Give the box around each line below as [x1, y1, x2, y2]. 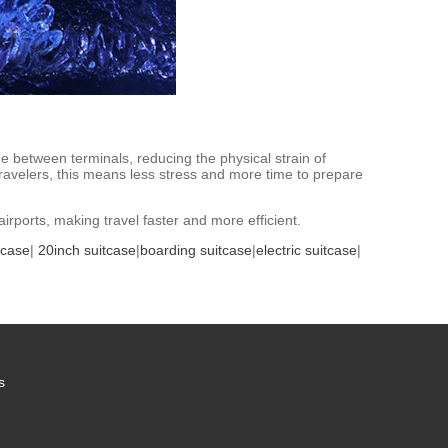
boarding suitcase [140, 241, 252, 258]
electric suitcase [256, 241, 357, 258]
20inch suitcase [38, 241, 136, 258]
